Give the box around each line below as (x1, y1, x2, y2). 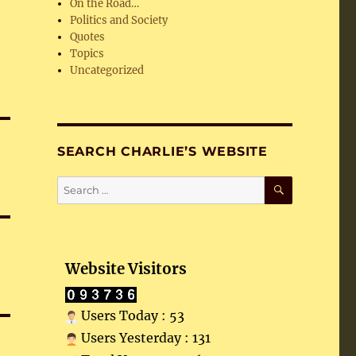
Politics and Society (70, 14, 168, 27)
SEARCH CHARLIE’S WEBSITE (56, 144, 268, 159)
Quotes (70, 30, 106, 44)
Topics (70, 47, 105, 60)
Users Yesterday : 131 (77, 330, 211, 346)
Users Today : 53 (77, 308, 184, 323)
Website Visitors (64, 260, 187, 278)
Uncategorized (70, 64, 145, 77)
